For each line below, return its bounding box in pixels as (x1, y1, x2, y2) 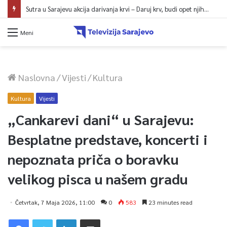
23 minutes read (147, 198, 193, 206)
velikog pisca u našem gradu (8, 169, 187, 187)
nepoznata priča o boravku (8, 149, 178, 168)
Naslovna (16, 71, 55, 83)
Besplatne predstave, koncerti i (8, 129, 208, 148)
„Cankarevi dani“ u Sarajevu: (8, 109, 194, 128)
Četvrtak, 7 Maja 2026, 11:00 (15, 198, 95, 206)
